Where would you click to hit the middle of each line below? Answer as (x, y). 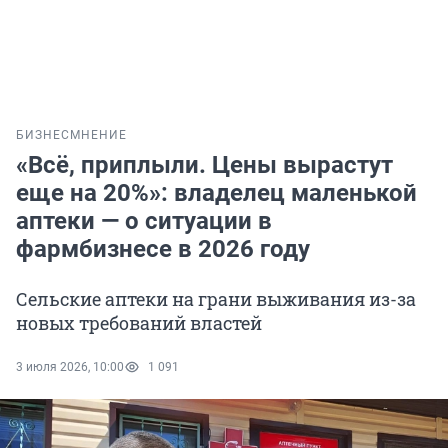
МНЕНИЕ (98, 135)
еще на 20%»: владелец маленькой (216, 193)
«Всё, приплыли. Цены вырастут (204, 165)
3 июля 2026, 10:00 (70, 367)
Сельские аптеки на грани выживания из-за (216, 299)
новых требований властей (139, 323)
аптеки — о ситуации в (144, 221)
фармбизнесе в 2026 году (163, 249)
